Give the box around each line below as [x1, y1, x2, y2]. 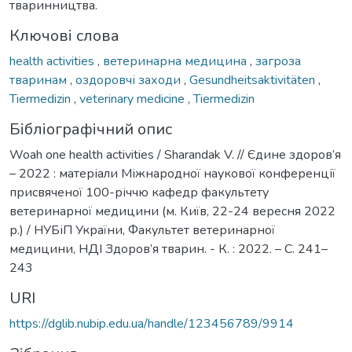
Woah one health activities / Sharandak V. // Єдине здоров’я [9, 145, 341, 163]
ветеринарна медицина [103, 52, 250, 70]
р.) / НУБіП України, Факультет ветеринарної [9, 221, 275, 239]
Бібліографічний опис [9, 118, 172, 140]
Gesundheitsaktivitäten [189, 71, 318, 89]
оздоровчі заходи [75, 71, 184, 89]
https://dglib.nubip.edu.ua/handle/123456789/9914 [9, 314, 294, 332]
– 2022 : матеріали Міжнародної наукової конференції [9, 164, 335, 182]
